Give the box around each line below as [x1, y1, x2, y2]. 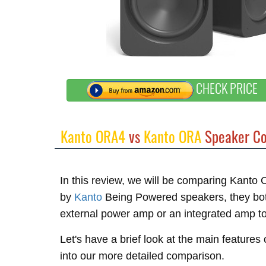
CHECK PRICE [194, 78, 258, 98]
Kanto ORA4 [61, 125, 125, 147]
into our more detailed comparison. [60, 250, 224, 262]
